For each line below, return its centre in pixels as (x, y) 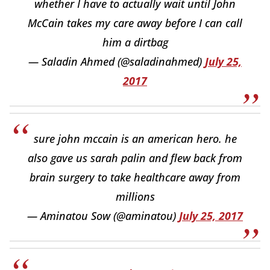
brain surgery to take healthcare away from (135, 177)
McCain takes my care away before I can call (135, 23)
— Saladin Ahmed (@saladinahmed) (117, 61)
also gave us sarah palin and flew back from (135, 158)
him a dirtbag (135, 42)
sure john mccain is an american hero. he (135, 138)
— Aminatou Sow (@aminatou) (103, 215)
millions (135, 196)
